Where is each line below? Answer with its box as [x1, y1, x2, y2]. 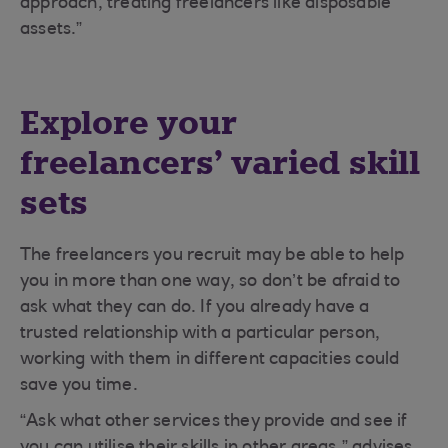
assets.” [20, 21, 83, 39]
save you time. [20, 377, 138, 395]
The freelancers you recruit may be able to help [20, 247, 405, 265]
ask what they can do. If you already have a [20, 299, 370, 317]
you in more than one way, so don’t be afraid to [20, 273, 401, 291]
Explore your [20, 102, 237, 144]
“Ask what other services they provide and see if [20, 413, 408, 431]
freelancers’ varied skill [20, 142, 420, 184]
